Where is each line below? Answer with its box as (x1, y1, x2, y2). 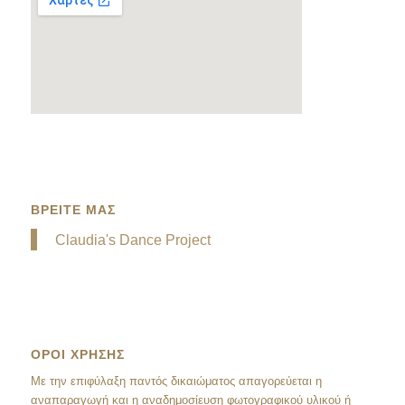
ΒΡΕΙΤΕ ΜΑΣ (30, 202, 116, 217)
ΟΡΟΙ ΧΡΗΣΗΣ (30, 347, 125, 363)
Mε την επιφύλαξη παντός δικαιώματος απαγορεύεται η (30, 374, 322, 389)
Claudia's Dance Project (54, 231, 211, 249)
